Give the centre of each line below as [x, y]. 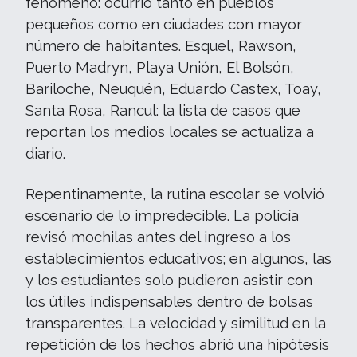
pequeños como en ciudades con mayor [164, 24]
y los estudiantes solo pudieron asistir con [169, 280]
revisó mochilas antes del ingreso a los [158, 237]
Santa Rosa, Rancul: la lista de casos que [163, 110]
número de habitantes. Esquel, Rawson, [161, 45]
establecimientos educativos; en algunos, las [178, 258]
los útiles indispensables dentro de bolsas [169, 301]
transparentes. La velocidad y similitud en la [176, 323]
